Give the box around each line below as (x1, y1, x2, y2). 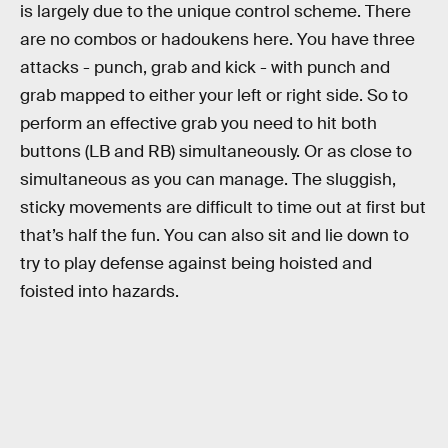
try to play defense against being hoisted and (20, 253, 372, 275)
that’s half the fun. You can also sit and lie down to (20, 225, 409, 247)
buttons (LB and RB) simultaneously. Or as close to (20, 141, 412, 163)
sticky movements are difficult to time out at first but (20, 197, 426, 219)
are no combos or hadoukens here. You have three (20, 29, 415, 51)
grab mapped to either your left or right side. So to (20, 85, 408, 107)
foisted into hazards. (20, 281, 179, 303)
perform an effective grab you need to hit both (20, 113, 377, 135)
